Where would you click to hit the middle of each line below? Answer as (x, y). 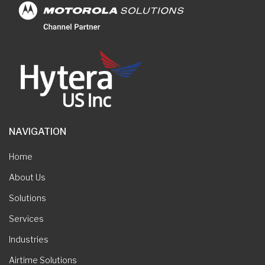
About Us (27, 177)
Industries (29, 239)
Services (26, 218)
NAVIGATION (38, 131)
